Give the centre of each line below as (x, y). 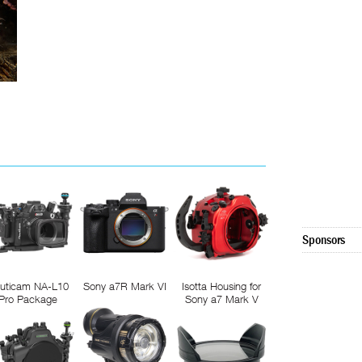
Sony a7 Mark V (221, 299)
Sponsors (324, 240)
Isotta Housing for (221, 286)
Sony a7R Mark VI (124, 286)
